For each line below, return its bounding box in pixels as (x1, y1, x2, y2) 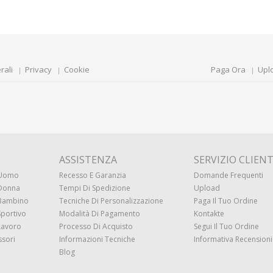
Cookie (64, 64, 90, 75)
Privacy (25, 64, 52, 75)
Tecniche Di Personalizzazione (59, 196, 163, 206)
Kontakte (194, 208, 224, 219)
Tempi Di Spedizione (59, 183, 130, 193)
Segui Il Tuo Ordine (194, 221, 259, 232)
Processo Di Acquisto (59, 221, 133, 232)
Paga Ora (211, 64, 246, 75)
